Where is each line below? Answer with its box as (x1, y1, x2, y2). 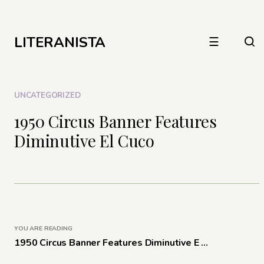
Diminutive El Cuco (14, 130, 155, 151)
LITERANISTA (14, 33, 106, 52)
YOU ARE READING (14, 223, 72, 233)
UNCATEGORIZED (14, 90, 81, 101)
